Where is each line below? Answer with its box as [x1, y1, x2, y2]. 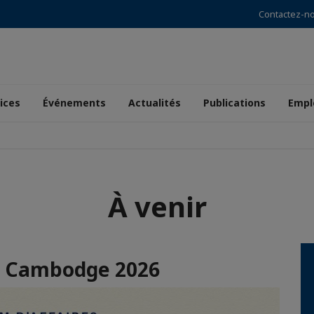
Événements [43, 96, 106, 109]
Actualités [128, 96, 181, 109]
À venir [107, 187, 207, 226]
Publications [203, 96, 266, 109]
